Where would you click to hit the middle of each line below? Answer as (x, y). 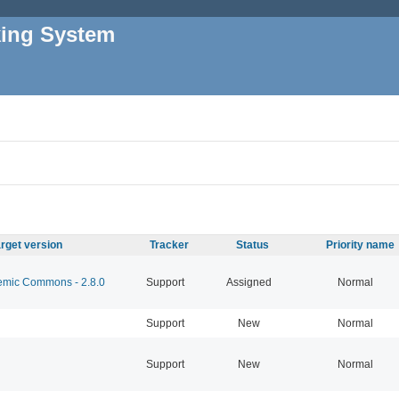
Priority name (360, 244)
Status (252, 244)
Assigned (249, 282)
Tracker (169, 244)
